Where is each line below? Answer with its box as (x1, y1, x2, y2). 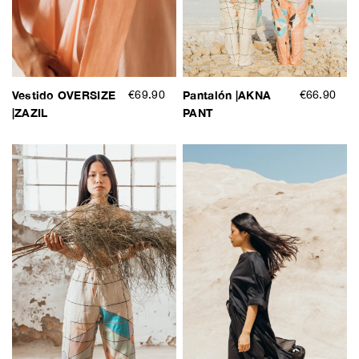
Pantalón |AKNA (183, 87, 272, 106)
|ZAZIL (11, 104, 48, 123)
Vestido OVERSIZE (11, 87, 116, 106)
